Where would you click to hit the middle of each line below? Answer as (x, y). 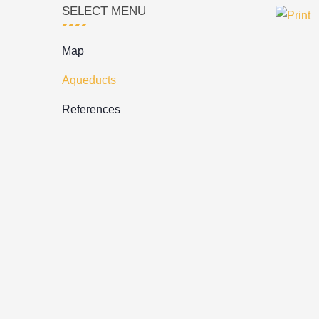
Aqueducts (89, 80)
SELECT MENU (104, 11)
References (91, 109)
